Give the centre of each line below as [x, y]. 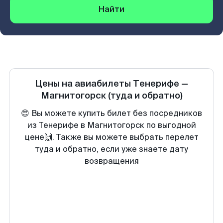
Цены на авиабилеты [84, 84]
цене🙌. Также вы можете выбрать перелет [111, 137]
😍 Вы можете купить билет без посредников [111, 113]
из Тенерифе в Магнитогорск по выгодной [111, 125]
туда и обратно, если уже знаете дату [111, 149]
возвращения [111, 161]
